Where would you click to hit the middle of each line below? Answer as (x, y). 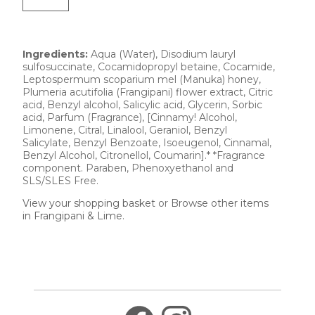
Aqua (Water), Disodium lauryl (162, 54)
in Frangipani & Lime (72, 216)
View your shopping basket (89, 204)
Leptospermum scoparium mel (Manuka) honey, (142, 80)
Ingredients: (55, 54)
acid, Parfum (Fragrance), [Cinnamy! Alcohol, (130, 118)
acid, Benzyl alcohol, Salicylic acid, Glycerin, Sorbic (142, 105)
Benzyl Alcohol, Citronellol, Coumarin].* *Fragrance (144, 156)
